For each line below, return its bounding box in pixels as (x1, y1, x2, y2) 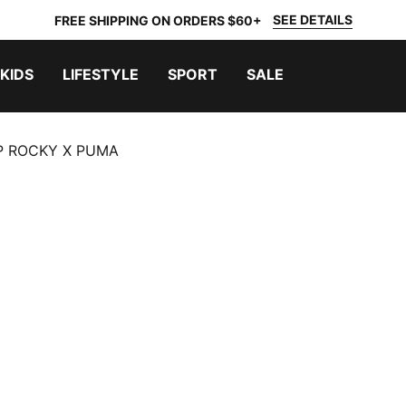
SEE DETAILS (272, 12, 353, 27)
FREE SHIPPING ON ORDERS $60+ (53, 12, 262, 28)
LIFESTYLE (63, 65, 139, 83)
